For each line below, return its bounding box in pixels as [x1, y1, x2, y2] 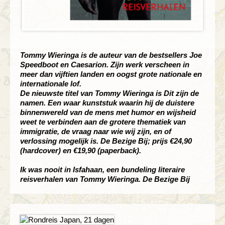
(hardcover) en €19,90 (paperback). [20, 146, 141, 155]
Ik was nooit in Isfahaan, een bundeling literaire [20, 165, 185, 174]
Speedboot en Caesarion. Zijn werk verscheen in [20, 60, 189, 69]
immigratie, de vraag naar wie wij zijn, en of [20, 127, 171, 136]
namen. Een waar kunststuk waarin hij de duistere [20, 98, 194, 107]
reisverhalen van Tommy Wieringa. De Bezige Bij [20, 175, 190, 184]
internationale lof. [20, 79, 81, 88]
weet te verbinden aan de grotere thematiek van [20, 118, 186, 127]
